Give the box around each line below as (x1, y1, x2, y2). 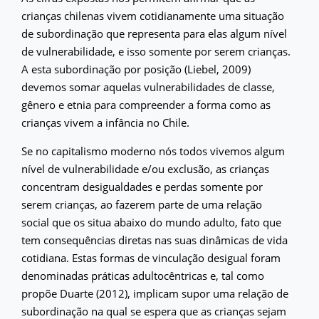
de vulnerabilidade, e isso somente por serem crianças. (21, 43, 291, 58)
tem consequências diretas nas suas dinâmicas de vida (21, 232, 288, 247)
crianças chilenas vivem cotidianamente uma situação (21, 8, 284, 23)
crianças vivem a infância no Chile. (21, 115, 189, 130)
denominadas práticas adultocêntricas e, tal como (21, 268, 264, 283)
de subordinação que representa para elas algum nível (21, 26, 287, 41)
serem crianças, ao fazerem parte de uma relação (21, 197, 262, 211)
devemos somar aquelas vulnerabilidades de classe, (21, 79, 275, 94)
